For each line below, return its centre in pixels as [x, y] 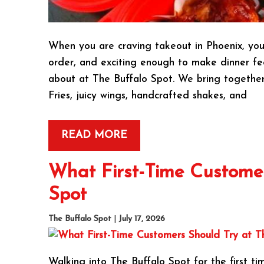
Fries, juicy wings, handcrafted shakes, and [148, 96]
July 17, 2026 [142, 219]
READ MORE [95, 135]
